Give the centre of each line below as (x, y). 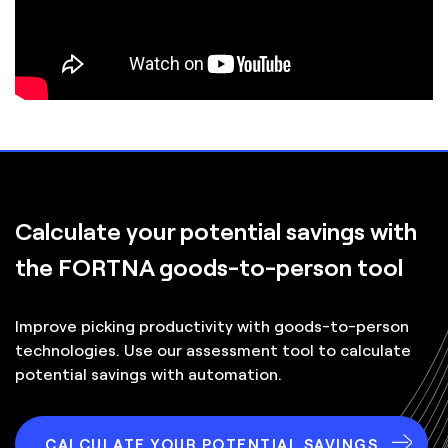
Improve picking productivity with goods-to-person (212, 325)
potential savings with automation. (148, 373)
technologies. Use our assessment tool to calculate (213, 349)
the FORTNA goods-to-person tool (209, 265)
